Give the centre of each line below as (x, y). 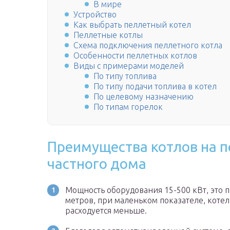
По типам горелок (128, 107)
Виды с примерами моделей (129, 66)
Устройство (95, 15)
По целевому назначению (144, 97)
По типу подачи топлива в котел (155, 87)
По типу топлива (125, 76)
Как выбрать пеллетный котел (132, 25)
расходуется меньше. (106, 211)
